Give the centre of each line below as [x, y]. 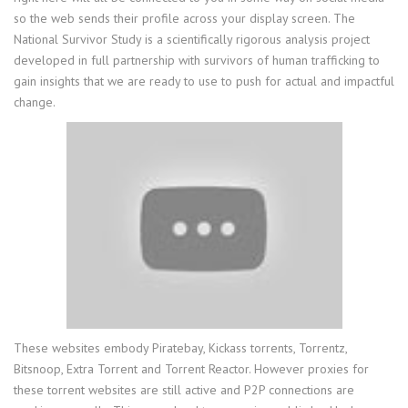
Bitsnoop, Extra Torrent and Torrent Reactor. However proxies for [191, 369]
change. [35, 102]
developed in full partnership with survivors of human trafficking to [197, 60]
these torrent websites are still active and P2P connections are [184, 390]
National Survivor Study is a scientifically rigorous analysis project [192, 39]
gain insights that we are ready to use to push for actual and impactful [204, 81]
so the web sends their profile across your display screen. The [184, 18]
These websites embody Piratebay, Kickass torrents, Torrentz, [180, 348]
